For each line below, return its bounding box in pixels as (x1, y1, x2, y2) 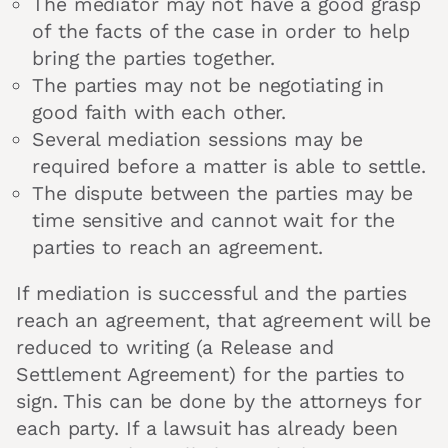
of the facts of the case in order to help (32, 19, 410, 43)
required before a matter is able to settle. (32, 154, 426, 178)
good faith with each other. (32, 100, 287, 124)
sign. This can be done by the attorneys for (16, 390, 422, 414)
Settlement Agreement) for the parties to (16, 363, 405, 387)
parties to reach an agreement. (32, 235, 323, 259)
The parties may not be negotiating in (32, 73, 385, 97)
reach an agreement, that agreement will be (16, 309, 431, 333)
